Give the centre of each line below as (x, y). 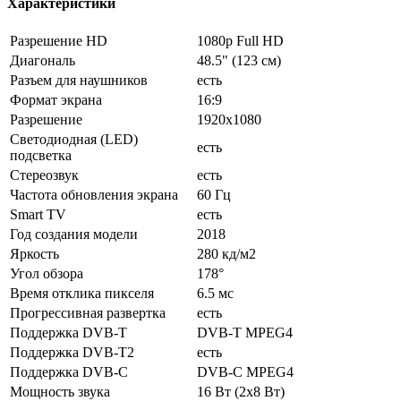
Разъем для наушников (79, 80)
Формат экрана (56, 99)
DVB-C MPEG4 (245, 371)
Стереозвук (44, 175)
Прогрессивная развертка (88, 312)
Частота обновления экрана (94, 194)
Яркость (34, 253)
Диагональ (43, 60)
